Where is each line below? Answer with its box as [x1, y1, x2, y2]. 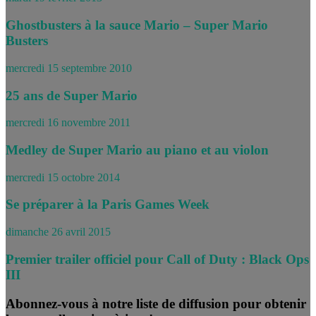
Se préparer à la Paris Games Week [6, 197, 209, 212]
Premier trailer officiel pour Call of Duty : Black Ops [6, 251, 309, 267]
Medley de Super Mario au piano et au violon [6, 142, 269, 157]
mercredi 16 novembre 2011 [6, 116, 130, 129]
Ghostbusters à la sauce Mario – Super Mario [6, 18, 268, 33]
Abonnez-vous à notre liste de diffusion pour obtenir [6, 296, 306, 311]
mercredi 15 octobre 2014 [6, 171, 120, 183]
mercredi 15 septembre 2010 [6, 61, 132, 74]
